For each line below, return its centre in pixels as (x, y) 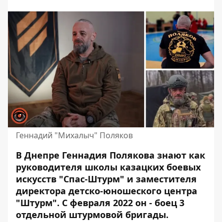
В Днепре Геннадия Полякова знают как (111, 155)
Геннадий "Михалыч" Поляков (74, 135)
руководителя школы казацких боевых (108, 167)
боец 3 (169, 203)
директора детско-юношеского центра (107, 191)
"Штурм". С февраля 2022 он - (85, 203)
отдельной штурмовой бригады (91, 215)
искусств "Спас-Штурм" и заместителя (106, 179)
